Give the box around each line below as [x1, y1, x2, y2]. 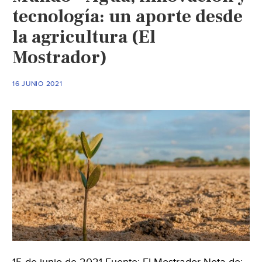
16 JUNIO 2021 [12, 79, 63, 88]
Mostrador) [12, 45, 108, 69]
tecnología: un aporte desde [12, 4, 243, 28]
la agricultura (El [12, 25, 156, 49]
